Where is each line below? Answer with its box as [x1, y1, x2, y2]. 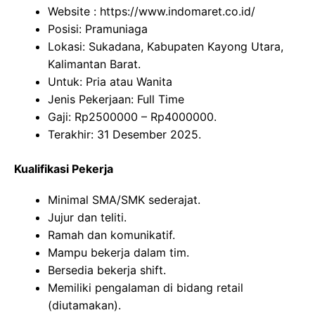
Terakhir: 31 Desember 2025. [48, 127, 201, 141]
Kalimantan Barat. [48, 56, 141, 71]
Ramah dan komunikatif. [48, 227, 175, 242]
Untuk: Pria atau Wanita [48, 74, 172, 89]
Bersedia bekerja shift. [48, 262, 166, 277]
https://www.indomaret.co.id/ [100, 4, 255, 18]
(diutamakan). [48, 297, 121, 312]
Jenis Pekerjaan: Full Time [48, 91, 184, 106]
